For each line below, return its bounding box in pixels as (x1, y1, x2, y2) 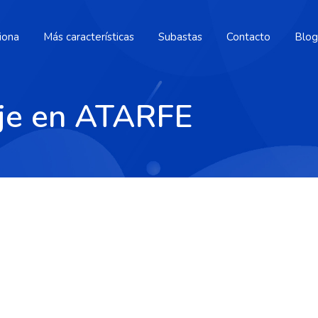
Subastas (158, 30, 202, 44)
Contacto (226, 30, 270, 44)
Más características (43, 30, 134, 44)
